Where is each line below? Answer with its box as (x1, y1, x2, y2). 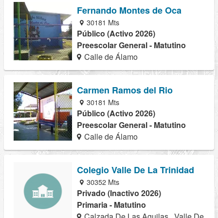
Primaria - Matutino (77, 199, 146, 210)
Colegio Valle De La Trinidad (77, 163, 194, 176)
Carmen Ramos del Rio (77, 83, 173, 96)
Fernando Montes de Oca (77, 3, 182, 17)
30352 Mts (85, 177, 120, 187)
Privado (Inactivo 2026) (77, 187, 161, 199)
